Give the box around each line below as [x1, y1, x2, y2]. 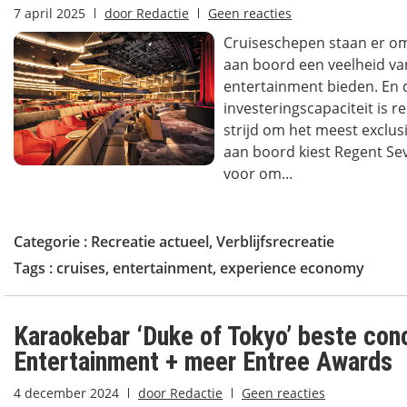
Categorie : [14, 232, 91, 252]
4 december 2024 [14, 384, 119, 402]
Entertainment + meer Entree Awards [14, 346, 392, 377]
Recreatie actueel [91, 232, 209, 252]
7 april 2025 [14, 5, 85, 22]
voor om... [223, 164, 293, 184]
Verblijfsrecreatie [216, 232, 334, 252]
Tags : [14, 258, 56, 278]
